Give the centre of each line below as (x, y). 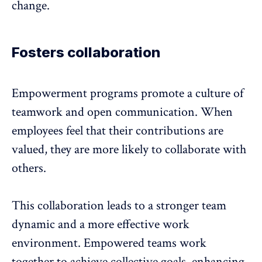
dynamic (33, 224)
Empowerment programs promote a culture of (127, 93)
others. (29, 168)
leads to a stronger (153, 205)
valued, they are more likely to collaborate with (129, 149)
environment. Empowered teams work (109, 243)
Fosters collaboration (86, 52)
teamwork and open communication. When (122, 112)
